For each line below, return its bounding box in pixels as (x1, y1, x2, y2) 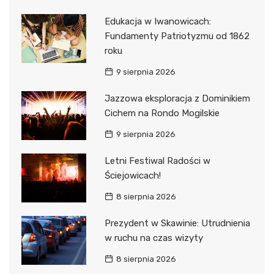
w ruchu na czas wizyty (104, 232, 203, 244)
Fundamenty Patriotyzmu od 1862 (104, 31, 250, 42)
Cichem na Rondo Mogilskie (104, 108, 220, 119)
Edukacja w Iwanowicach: (104, 16, 211, 28)
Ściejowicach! (104, 170, 161, 182)
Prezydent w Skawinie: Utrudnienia (104, 218, 250, 229)
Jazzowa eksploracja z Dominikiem (104, 93, 250, 105)
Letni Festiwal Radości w (104, 155, 210, 167)
